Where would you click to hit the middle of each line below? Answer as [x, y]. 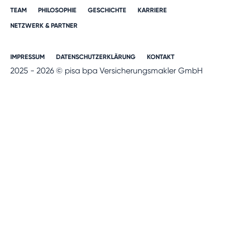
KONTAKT [161, 57]
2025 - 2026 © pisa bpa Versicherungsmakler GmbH [107, 71]
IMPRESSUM [27, 57]
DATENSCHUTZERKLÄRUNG [96, 57]
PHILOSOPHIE [57, 10]
